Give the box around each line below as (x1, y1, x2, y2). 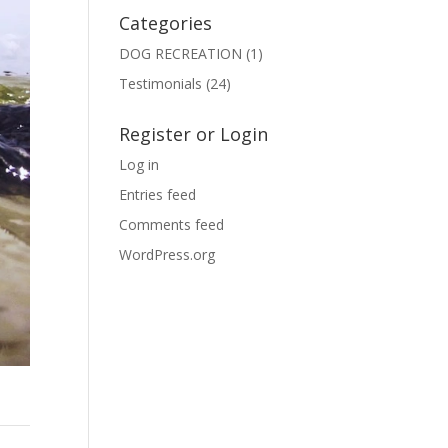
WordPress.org (119, 245, 216, 264)
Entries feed (119, 185, 197, 204)
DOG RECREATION (119, 44, 243, 63)
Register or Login (119, 122, 269, 146)
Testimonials (119, 74, 203, 93)
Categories (119, 11, 213, 35)
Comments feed (119, 215, 225, 234)
